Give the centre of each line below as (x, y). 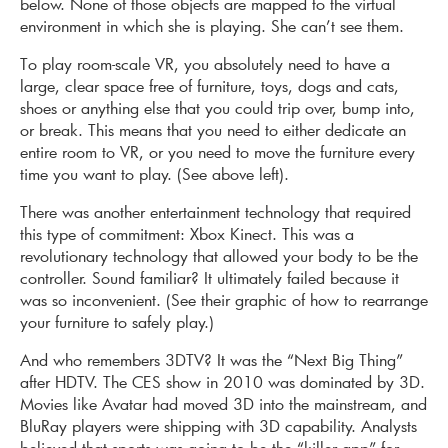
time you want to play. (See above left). (154, 174)
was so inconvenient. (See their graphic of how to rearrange (224, 300)
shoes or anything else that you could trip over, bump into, (217, 108)
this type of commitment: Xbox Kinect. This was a (187, 234)
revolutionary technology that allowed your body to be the (219, 256)
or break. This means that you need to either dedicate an (213, 130)
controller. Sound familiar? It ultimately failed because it (209, 278)
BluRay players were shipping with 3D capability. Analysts (218, 426)
